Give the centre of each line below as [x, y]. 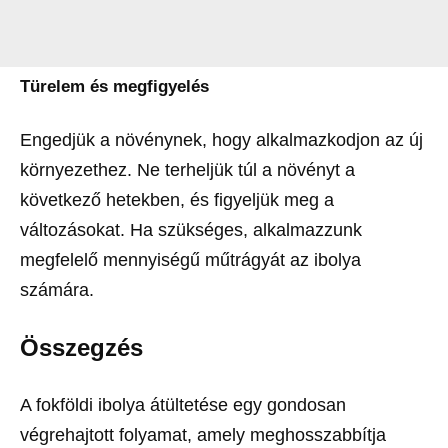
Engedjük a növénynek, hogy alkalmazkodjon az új [221, 140]
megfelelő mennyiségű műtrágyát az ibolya [190, 260]
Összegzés [81, 348]
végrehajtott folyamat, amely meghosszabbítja [203, 435]
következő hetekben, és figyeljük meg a [177, 200]
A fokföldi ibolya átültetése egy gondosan [183, 405]
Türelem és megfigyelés [114, 87]
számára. [57, 290]
